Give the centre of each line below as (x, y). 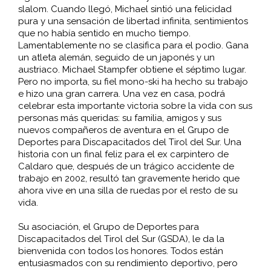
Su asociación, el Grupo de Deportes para (108, 227)
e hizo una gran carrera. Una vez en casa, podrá (121, 94)
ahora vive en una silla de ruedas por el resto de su (128, 191)
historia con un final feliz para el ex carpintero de (123, 155)
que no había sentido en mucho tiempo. (104, 34)
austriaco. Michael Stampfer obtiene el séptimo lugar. (132, 70)
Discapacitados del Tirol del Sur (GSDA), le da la (121, 239)
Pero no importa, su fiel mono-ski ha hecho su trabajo (133, 82)
